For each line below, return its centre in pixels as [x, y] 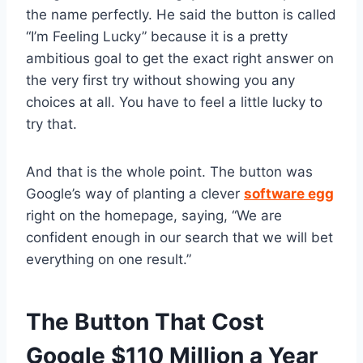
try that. [51, 124]
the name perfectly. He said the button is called [181, 14]
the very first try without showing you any [160, 80]
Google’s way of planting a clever [135, 193]
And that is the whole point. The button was [169, 171]
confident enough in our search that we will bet [179, 237]
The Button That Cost [145, 321]
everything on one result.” [109, 259]
